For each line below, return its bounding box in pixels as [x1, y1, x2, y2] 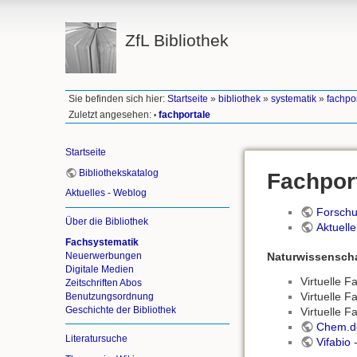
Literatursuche [65, 332, 127, 344]
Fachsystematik [65, 236, 139, 248]
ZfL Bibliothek [124, 31, 229, 49]
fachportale [159, 108, 211, 120]
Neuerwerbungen [65, 249, 142, 261]
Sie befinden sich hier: [69, 93, 168, 105]
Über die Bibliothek [65, 216, 148, 228]
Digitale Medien [65, 263, 134, 275]
